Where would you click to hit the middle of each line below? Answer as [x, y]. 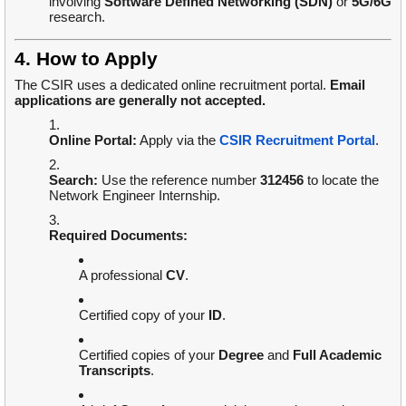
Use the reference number [179, 179]
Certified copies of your [149, 354]
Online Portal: [93, 140]
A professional [122, 275]
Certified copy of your [144, 314]
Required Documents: [118, 235]
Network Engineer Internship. [135, 195]
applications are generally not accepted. [140, 100]
